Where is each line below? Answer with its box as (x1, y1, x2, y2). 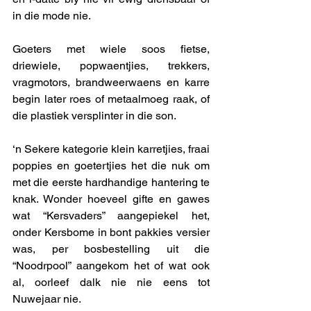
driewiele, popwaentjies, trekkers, (12, 59, 210, 73)
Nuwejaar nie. (12, 292, 83, 306)
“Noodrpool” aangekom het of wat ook (12, 259, 210, 273)
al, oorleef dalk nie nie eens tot (12, 276, 210, 289)
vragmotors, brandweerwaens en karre (12, 76, 210, 90)
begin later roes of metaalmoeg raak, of (12, 92, 210, 106)
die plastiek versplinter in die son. (12, 109, 178, 123)
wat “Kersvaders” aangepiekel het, (12, 209, 210, 223)
